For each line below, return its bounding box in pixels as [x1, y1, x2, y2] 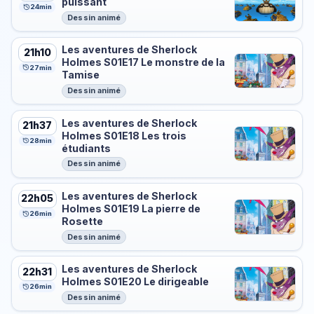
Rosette [62, 214, 104, 227]
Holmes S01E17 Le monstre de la [62, 56, 226, 69]
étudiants [62, 142, 111, 154]
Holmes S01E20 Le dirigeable [62, 275, 210, 288]
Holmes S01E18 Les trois [62, 129, 187, 142]
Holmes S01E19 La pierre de [62, 202, 201, 214]
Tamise [62, 69, 100, 81]
